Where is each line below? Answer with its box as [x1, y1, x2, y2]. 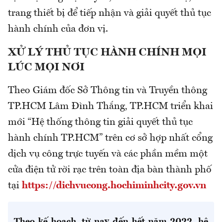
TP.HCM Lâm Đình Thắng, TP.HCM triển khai [8, 102, 213, 112]
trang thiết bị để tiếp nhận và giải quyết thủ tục [8, 8, 211, 19]
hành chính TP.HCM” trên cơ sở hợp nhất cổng [8, 133, 213, 144]
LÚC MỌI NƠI [8, 62, 85, 73]
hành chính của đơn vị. [8, 24, 108, 35]
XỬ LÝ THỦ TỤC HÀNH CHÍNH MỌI [8, 47, 207, 58]
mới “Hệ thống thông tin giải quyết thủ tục [8, 117, 193, 128]
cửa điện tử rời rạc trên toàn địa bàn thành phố [8, 165, 212, 175]
